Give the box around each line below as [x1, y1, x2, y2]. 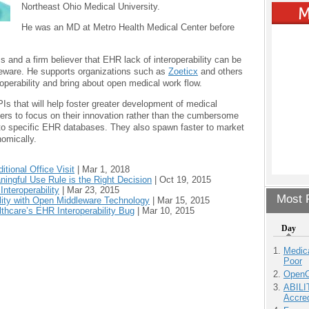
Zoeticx [168, 66, 198, 77]
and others [198, 66, 243, 77]
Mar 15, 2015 [157, 195, 210, 206]
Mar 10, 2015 [142, 205, 195, 216]
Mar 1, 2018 [82, 163, 130, 175]
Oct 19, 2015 [159, 174, 211, 185]
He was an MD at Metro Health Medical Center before [21, 22, 235, 33]
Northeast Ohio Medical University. [21, 1, 161, 12]
